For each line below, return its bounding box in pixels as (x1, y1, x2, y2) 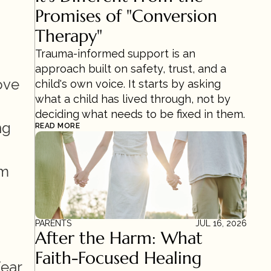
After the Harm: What (35, 227, 203, 249)
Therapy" (35, 25, 102, 47)
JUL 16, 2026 (195, 218, 247, 228)
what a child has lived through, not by (35, 93, 230, 105)
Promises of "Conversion (35, 5, 217, 27)
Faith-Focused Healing (35, 247, 201, 269)
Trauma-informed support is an (35, 47, 195, 60)
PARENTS (35, 218, 71, 228)
